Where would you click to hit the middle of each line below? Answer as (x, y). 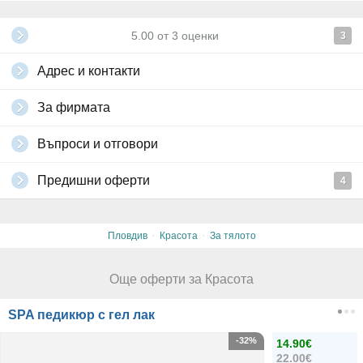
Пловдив (127, 235)
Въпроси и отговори (98, 144)
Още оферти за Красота (181, 279)
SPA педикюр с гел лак (81, 315)
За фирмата (74, 107)
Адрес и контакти (89, 71)
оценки (199, 36)
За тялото (233, 235)
